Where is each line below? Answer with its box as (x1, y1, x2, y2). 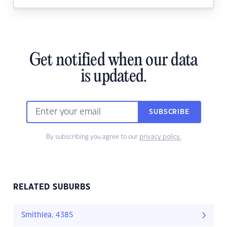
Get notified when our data (29, 51, 198, 71)
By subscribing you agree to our (46, 134, 139, 140)
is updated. (80, 67, 147, 87)
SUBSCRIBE (149, 109, 190, 116)
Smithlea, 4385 (21, 212, 73, 219)
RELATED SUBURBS (13, 183, 91, 192)
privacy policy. (139, 134, 181, 140)
